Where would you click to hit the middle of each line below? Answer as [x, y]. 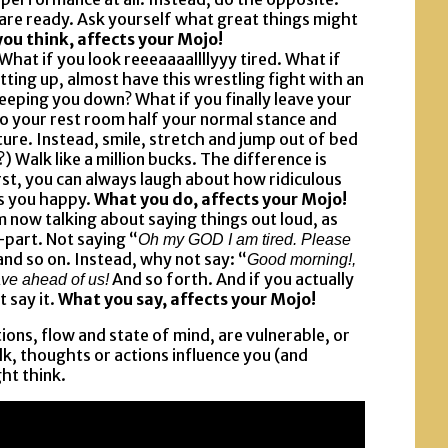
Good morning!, [301, 259]
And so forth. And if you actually [231, 278]
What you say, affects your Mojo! [187, 298]
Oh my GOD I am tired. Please [244, 239]
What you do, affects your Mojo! [220, 198]
